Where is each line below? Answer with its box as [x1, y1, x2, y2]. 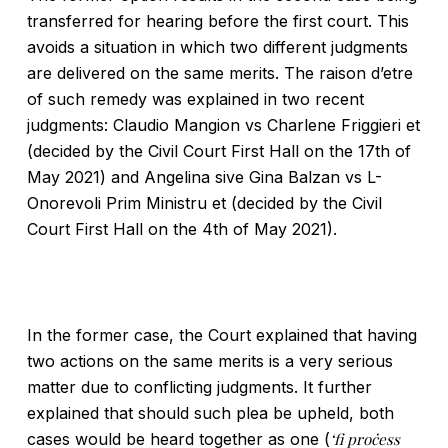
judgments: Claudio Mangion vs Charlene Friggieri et [26, 115, 420, 135]
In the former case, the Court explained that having [26, 325, 417, 345]
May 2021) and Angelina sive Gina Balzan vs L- [26, 167, 382, 187]
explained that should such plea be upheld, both [26, 403, 394, 423]
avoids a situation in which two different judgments [26, 37, 408, 57]
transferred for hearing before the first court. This [26, 11, 409, 31]
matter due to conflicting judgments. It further [26, 377, 372, 397]
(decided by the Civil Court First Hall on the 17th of [26, 141, 411, 161]
